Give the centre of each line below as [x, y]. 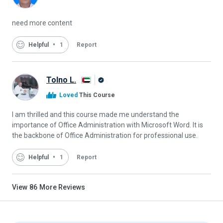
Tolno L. [61, 80]
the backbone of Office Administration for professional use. [105, 136]
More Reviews [62, 187]
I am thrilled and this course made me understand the [96, 115]
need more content [42, 23]
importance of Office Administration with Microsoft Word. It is [108, 125]
